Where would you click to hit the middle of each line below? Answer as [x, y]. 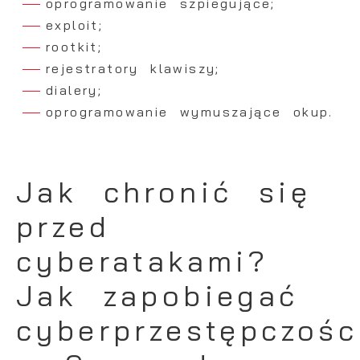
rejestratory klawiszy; [133, 69]
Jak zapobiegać [157, 296]
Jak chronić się [164, 192]
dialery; [74, 90]
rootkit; [74, 47]
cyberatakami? [143, 261]
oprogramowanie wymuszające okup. [190, 112]
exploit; [75, 25]
